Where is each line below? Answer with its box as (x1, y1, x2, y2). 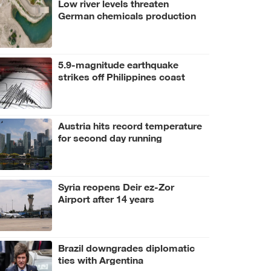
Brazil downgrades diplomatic (58, 238, 195, 255)
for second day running (58, 128, 162, 145)
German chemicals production (58, 6, 196, 23)
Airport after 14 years (58, 189, 154, 206)
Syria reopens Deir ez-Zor (58, 177, 174, 194)
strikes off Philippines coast (58, 67, 185, 84)
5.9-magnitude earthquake (58, 55, 178, 72)
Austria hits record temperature (58, 116, 202, 133)
